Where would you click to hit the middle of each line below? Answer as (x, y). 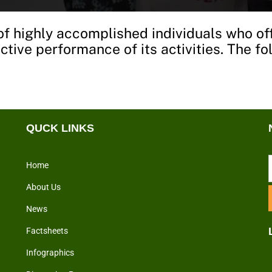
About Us (44, 188)
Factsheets (47, 231)
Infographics (50, 253)
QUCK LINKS (60, 128)
